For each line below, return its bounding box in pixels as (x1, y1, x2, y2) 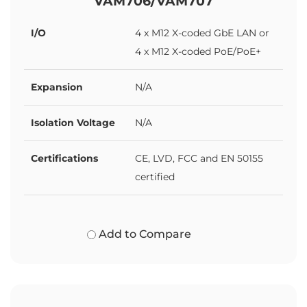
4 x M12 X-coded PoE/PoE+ (135, 45, 261, 57)
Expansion (31, 80, 83, 93)
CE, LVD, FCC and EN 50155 (135, 152, 263, 164)
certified (135, 171, 175, 182)
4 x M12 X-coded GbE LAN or (135, 27, 269, 38)
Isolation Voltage (31, 116, 115, 129)
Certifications (31, 151, 98, 164)
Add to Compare (96, 227, 192, 241)
